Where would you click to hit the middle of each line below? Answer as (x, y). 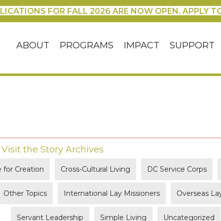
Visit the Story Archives (53, 149)
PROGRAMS (87, 45)
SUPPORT (192, 45)
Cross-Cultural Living (95, 169)
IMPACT (142, 45)
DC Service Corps (177, 169)
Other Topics (25, 193)
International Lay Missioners (112, 193)
